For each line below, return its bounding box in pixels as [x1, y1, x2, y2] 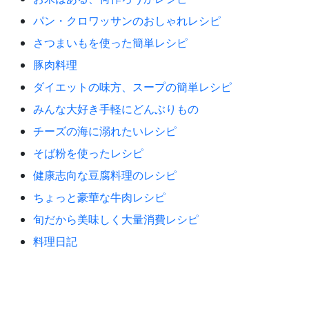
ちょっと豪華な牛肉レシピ [33, 189, 166, 205]
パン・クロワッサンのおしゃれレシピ [33, 12, 221, 28]
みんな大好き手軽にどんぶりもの [33, 101, 199, 117]
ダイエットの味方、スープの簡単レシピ [33, 79, 232, 94]
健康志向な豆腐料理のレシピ [33, 167, 177, 183]
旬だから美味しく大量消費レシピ [33, 211, 199, 227]
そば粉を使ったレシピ [33, 145, 143, 161]
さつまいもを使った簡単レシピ [33, 34, 188, 50]
